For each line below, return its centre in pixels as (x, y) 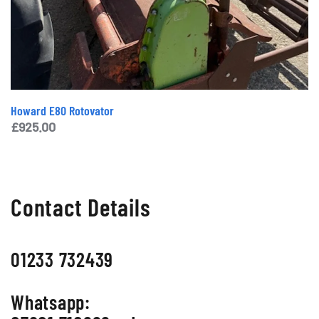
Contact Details (81, 207)
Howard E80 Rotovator (62, 110)
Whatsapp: (51, 302)
